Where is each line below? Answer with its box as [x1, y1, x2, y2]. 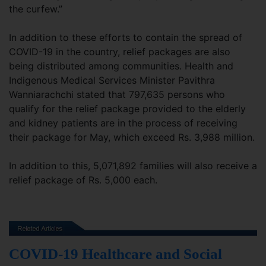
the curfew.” [9, 3, 62, 15]
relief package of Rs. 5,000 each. [9, 174, 157, 186]
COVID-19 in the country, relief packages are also [9, 46, 230, 58]
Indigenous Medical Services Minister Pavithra [9, 74, 215, 86]
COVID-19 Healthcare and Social [9, 246, 222, 262]
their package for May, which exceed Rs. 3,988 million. [9, 131, 255, 143]
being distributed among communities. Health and [9, 60, 233, 72]
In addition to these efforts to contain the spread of [9, 31, 242, 43]
